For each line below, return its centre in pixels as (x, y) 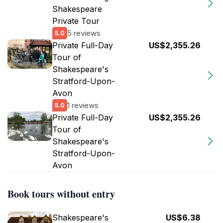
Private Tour (76, 21)
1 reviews (83, 105)
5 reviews (84, 33)
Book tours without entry (61, 194)
